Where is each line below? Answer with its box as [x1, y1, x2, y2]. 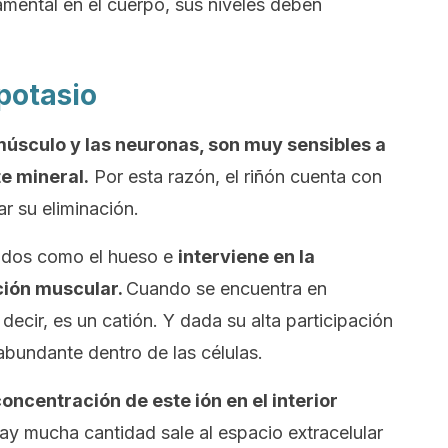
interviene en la [178, 246, 315, 267]
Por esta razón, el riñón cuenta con [89, 166, 382, 187]
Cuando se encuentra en [126, 278, 327, 299]
